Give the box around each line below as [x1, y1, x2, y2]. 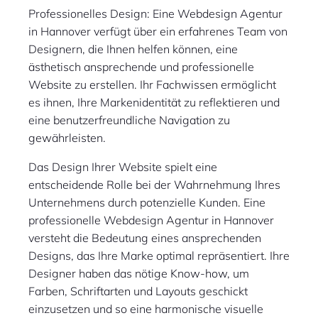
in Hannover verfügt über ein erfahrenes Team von [28, 24, 287, 39]
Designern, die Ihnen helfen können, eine [28, 42, 238, 57]
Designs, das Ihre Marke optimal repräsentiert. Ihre [28, 248, 290, 263]
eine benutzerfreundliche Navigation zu [28, 113, 230, 128]
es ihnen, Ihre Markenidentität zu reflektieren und [28, 95, 280, 110]
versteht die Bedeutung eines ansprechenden [28, 231, 261, 246]
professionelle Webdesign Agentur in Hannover [28, 213, 274, 228]
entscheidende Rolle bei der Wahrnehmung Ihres [28, 177, 280, 192]
